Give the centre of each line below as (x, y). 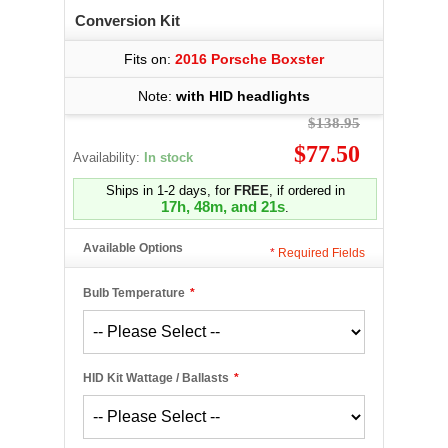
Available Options (133, 248)
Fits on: (149, 59)
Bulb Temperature (134, 293)
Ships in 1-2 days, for (169, 190)
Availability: (108, 157)
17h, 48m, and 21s (223, 206)
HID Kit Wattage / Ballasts (156, 378)
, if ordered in (306, 190)
